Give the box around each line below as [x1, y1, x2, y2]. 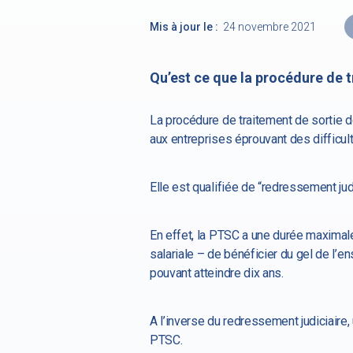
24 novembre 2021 [223, 20, 316, 33]
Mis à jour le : [150, 20, 218, 33]
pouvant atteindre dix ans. [150, 266, 287, 281]
